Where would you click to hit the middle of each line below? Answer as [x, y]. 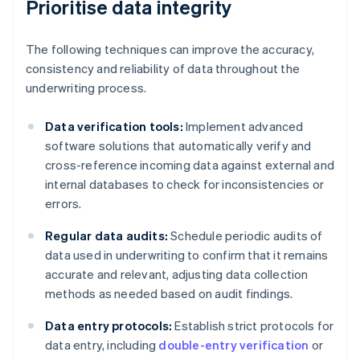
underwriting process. [86, 88]
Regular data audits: [106, 236]
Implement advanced [243, 127]
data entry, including [102, 345]
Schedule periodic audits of [245, 236]
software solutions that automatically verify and [178, 146]
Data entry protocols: [109, 326]
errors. [63, 204]
